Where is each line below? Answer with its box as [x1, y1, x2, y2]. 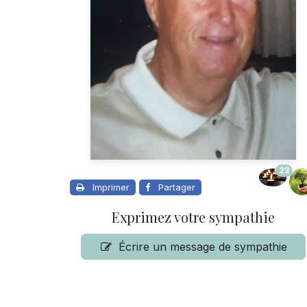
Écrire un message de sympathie [119, 240, 288, 254]
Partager [158, 182, 195, 193]
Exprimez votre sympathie [112, 208, 275, 227]
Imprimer [93, 182, 130, 193]
